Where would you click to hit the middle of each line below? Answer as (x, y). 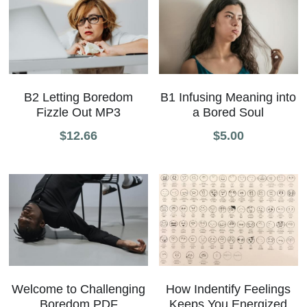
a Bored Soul (229, 112)
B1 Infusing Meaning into (229, 97)
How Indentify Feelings (229, 289)
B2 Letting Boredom (78, 97)
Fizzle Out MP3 (78, 112)
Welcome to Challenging (78, 290)
